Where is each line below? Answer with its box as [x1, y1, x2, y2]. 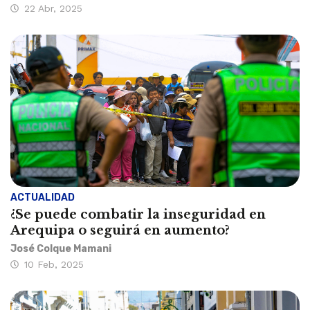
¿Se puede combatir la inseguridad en [10, 207, 266, 223]
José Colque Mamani [10, 243, 111, 255]
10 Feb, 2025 [24, 259, 84, 271]
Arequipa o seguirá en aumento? [10, 223, 230, 239]
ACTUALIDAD [10, 192, 75, 204]
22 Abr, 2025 [24, 3, 82, 15]
